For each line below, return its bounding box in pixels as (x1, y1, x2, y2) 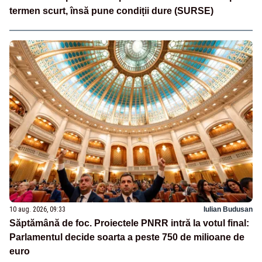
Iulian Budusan (204, 205, 253, 213)
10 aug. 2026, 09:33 (9, 205, 65, 213)
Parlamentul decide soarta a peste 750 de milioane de (9, 232, 244, 242)
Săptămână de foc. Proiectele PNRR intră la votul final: (9, 218, 249, 228)
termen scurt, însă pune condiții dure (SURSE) (9, 5, 213, 16)
